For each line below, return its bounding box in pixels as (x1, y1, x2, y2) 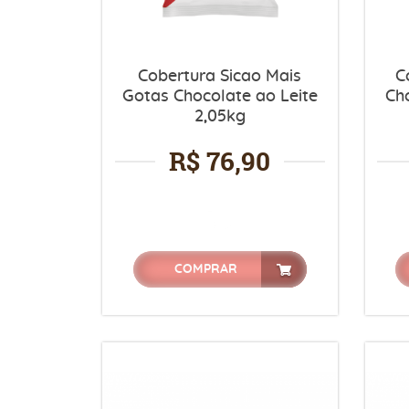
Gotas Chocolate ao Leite (121, 89, 318, 105)
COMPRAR (173, 263, 238, 276)
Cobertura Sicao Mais (138, 68, 302, 85)
